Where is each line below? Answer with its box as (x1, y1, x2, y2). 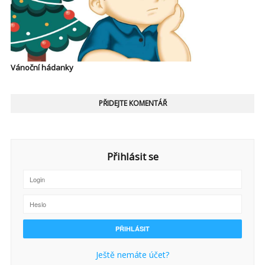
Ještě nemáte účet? (96, 248, 169, 260)
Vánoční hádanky (11, 62, 73, 73)
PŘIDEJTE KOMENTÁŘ (98, 98, 167, 108)
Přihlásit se (106, 149, 159, 163)
